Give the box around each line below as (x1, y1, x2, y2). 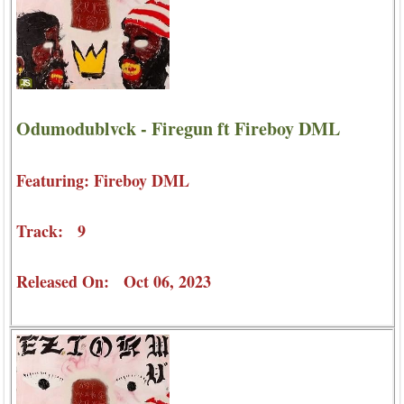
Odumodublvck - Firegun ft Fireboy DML (16, 115, 340, 142)
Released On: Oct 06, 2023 (16, 270, 211, 294)
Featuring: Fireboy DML (16, 168, 189, 192)
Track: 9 (16, 218, 86, 243)
